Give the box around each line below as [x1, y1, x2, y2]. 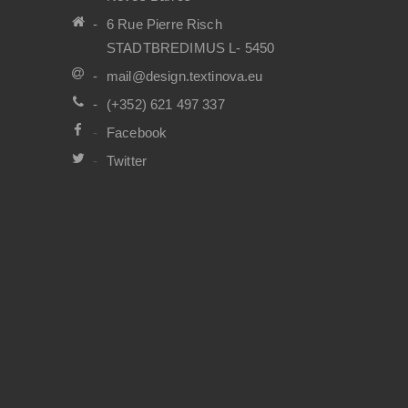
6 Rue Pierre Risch [107, 16, 222, 32]
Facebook [107, 125, 168, 140]
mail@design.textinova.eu [107, 68, 263, 84]
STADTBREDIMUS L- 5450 [107, 40, 275, 56]
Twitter [107, 153, 148, 168]
